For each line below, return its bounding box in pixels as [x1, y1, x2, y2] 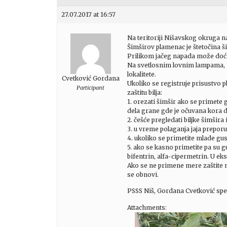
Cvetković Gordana [61, 74, 120, 82]
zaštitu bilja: [127, 88, 162, 96]
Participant [77, 84, 104, 91]
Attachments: [127, 203, 167, 211]
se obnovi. [127, 170, 159, 178]
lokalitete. [127, 70, 156, 78]
